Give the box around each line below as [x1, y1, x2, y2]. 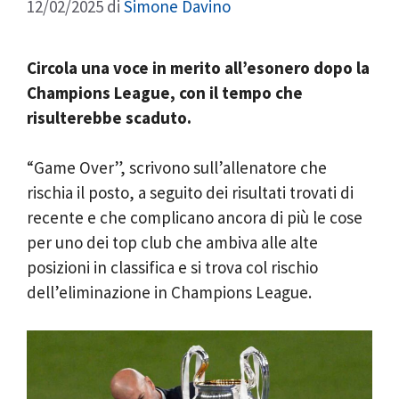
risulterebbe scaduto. [27, 106, 191, 128]
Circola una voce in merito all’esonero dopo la [27, 56, 370, 78]
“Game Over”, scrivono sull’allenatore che [27, 157, 327, 178]
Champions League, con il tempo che [27, 81, 303, 103]
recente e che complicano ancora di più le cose [27, 207, 362, 228]
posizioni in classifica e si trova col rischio [27, 256, 318, 278]
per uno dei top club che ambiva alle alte [27, 232, 318, 253]
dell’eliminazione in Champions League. [27, 281, 312, 303]
